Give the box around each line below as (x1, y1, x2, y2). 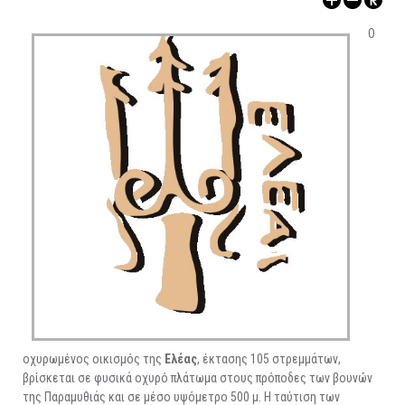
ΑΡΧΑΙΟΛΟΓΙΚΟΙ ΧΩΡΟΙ (27, 2, 149, 16)
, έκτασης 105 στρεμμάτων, (197, 352, 341, 367)
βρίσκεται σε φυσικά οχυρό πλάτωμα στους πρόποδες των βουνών (23, 371, 372, 386)
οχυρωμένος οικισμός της (23, 352, 165, 367)
